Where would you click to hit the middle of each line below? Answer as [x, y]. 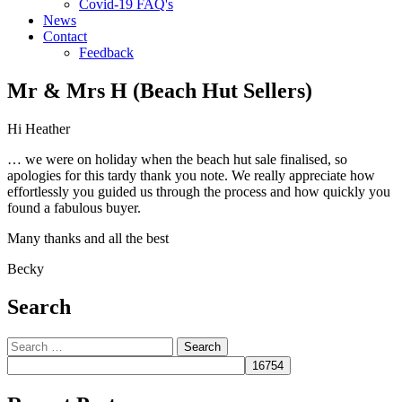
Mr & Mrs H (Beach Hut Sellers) [160, 90]
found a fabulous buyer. [74, 207]
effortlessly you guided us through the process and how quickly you [199, 191]
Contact [65, 36]
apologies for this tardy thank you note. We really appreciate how [191, 175]
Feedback [106, 52]
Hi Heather [39, 128]
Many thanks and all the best [88, 238]
